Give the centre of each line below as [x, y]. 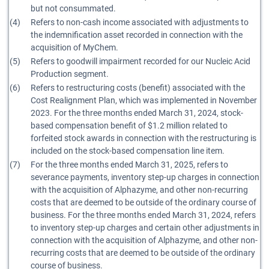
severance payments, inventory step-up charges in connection [145, 177]
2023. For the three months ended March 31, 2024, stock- [137, 113]
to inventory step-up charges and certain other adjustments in [145, 228]
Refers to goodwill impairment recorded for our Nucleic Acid [141, 61]
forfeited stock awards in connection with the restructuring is [144, 138]
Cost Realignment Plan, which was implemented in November [144, 100]
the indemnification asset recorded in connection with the [137, 35]
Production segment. [70, 74]
